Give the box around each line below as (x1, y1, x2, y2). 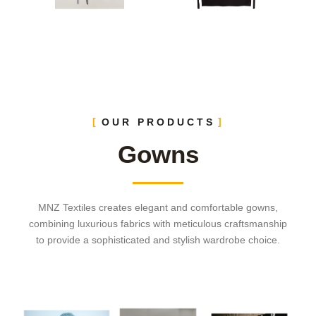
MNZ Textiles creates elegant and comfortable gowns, (38, 201, 278, 213)
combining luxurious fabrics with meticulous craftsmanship (29, 217, 287, 229)
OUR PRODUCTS (101, 116, 215, 128)
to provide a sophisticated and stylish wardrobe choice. (36, 233, 280, 245)
